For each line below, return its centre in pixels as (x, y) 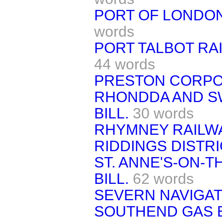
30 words (163, 113)
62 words (163, 178)
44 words (125, 64)
